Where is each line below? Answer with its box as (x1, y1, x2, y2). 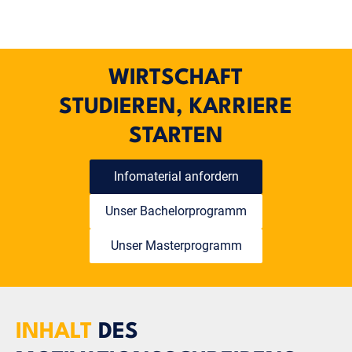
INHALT (16, 321, 92, 343)
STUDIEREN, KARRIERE (59, 96, 293, 119)
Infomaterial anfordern (113, 168, 239, 184)
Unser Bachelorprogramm (105, 203, 247, 218)
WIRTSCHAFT (108, 67, 244, 90)
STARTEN (128, 125, 223, 148)
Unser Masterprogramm (110, 237, 242, 253)
